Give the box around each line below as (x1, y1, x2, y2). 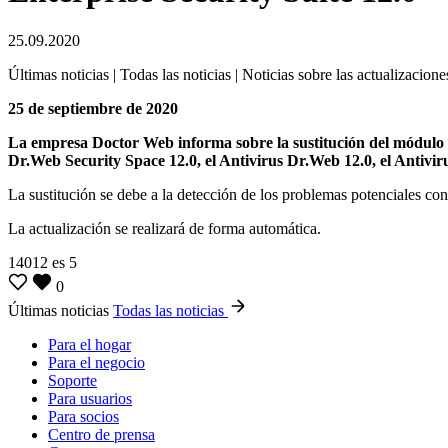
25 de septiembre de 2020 (8, 99, 178, 117)
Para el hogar (48, 335, 131, 353)
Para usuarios (48, 389, 132, 407)
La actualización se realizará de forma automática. (8, 219, 321, 237)
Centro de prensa (48, 425, 155, 443)
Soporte (48, 371, 97, 389)
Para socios (48, 407, 119, 425)
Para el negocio (48, 353, 145, 371)
